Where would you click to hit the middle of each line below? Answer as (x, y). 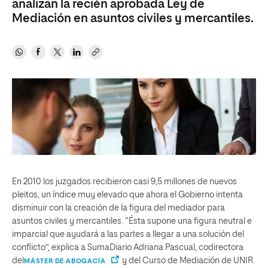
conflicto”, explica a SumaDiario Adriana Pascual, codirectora (128, 247)
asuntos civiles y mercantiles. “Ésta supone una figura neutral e (132, 221)
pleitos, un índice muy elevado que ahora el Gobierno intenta (127, 195)
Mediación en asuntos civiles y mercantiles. (133, 19)
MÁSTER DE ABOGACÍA (65, 261)
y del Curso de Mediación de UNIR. (188, 261)
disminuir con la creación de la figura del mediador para (118, 208)
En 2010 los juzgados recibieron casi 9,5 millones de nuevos (124, 182)
